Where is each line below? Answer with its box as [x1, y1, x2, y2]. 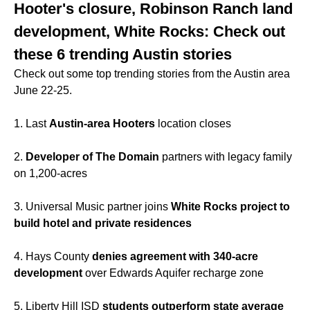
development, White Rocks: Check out [14, 23, 285, 41]
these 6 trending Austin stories [14, 46, 232, 64]
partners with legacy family [159, 151, 292, 163]
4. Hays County [14, 250, 92, 263]
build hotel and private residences [14, 217, 192, 230]
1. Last [14, 118, 49, 130]
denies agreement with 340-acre [92, 250, 258, 263]
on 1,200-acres [14, 167, 87, 180]
